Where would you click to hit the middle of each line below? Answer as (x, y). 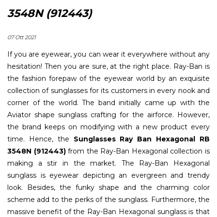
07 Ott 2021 (22, 37)
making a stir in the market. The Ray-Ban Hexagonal (108, 163)
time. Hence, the (40, 139)
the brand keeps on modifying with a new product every (108, 127)
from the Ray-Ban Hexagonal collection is (138, 151)
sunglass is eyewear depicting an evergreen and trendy (108, 175)
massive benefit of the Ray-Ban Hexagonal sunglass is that (108, 211)
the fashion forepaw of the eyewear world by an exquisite (108, 78)
